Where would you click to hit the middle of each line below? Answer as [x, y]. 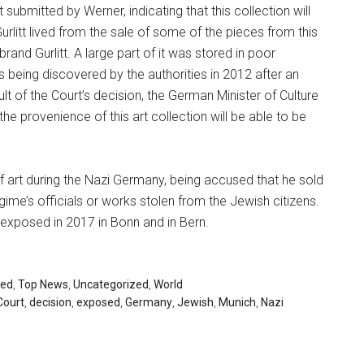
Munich [237, 302]
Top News [43, 284]
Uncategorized [111, 284]
